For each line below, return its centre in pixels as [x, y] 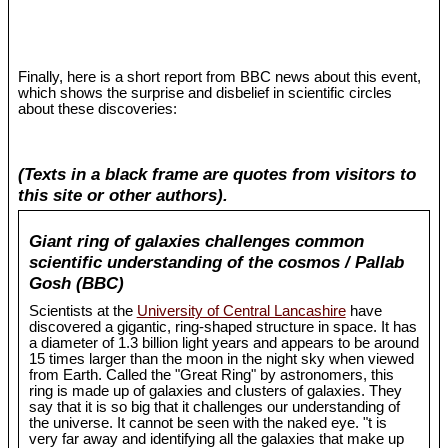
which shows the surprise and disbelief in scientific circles [205, 93]
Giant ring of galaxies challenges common [196, 241]
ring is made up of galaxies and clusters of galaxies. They [215, 391]
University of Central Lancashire [241, 311]
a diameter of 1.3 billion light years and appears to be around [223, 343]
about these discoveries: [98, 109]
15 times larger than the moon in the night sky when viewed [221, 359]
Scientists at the [82, 311]
